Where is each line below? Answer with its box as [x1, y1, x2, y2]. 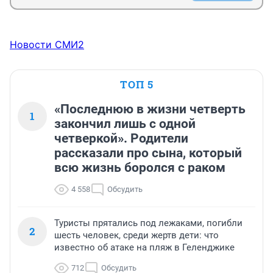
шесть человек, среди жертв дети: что [54, 230, 219, 241]
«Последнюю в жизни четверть [54, 102, 246, 117]
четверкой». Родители [54, 131, 188, 146]
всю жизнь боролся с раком [54, 160, 225, 175]
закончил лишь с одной [54, 116, 196, 132]
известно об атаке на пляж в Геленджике [54, 242, 235, 253]
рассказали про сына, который [54, 146, 242, 161]
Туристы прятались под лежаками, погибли [54, 218, 243, 229]
